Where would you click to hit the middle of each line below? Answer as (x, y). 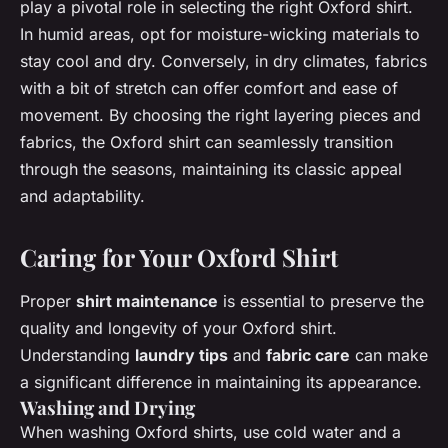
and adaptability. (82, 195)
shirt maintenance (147, 300)
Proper (48, 300)
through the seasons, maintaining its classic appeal (211, 168)
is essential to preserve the (321, 300)
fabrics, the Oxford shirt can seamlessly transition (206, 141)
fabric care (308, 354)
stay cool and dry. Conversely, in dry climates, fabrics (223, 60)
